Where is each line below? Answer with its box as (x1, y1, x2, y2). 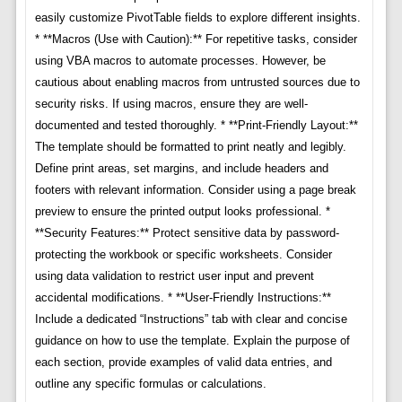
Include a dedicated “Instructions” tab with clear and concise (34, 311, 347, 326)
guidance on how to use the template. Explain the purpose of (34, 333, 350, 347)
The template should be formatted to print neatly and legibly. (34, 139, 346, 153)
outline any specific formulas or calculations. (34, 376, 267, 390)
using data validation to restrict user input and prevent (34, 268, 314, 283)
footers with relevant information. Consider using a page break (34, 182, 356, 197)
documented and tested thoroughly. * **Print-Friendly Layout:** (34, 118, 358, 132)
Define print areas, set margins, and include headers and (34, 161, 328, 175)
